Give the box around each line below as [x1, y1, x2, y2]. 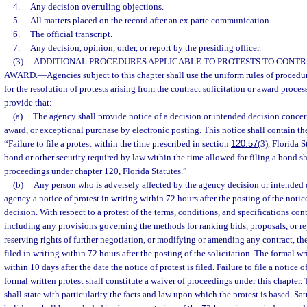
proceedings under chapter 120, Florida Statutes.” [4, 166, 187, 176]
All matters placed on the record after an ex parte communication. [29, 15, 271, 25]
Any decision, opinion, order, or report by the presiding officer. [29, 42, 261, 53]
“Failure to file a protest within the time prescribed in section [4, 138, 231, 149]
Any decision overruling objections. [29, 1, 164, 12]
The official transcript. [29, 29, 112, 39]
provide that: [4, 97, 52, 108]
